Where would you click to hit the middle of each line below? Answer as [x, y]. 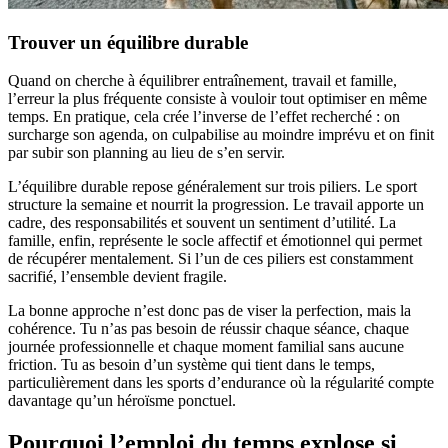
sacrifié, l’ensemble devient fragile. [117, 277]
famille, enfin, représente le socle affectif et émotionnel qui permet [215, 241]
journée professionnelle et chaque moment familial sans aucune [206, 347]
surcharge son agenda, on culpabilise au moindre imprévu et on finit [221, 135]
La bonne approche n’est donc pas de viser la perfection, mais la [209, 311]
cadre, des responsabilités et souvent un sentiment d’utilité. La [202, 223]
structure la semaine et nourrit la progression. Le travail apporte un [216, 205]
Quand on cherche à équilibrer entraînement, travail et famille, [202, 81]
